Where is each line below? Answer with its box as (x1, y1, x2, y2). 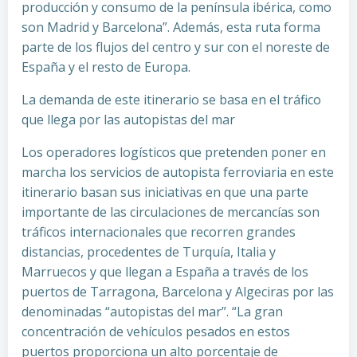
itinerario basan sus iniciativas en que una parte (22, 183, 308, 201)
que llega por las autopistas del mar (22, 111, 235, 128)
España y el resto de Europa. (22, 58, 190, 76)
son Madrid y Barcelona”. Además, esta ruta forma (22, 18, 320, 36)
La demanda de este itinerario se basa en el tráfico (22, 91, 321, 108)
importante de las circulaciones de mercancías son (22, 203, 320, 221)
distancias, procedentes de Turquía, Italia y (22, 243, 276, 261)
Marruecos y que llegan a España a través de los (22, 263, 308, 280)
